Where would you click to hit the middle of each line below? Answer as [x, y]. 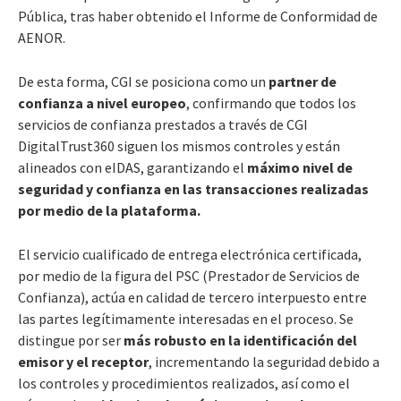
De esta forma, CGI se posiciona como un [143, 81]
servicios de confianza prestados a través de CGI [163, 124]
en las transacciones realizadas [266, 188]
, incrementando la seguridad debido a [264, 361]
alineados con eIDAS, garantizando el [132, 167]
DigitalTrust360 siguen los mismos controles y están [179, 145]
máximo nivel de [300, 167]
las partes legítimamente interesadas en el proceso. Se [186, 318]
